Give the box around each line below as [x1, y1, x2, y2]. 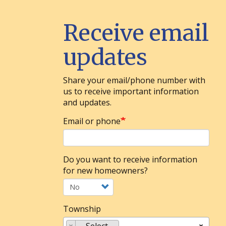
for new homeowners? [63, 164, 148, 176]
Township [63, 203, 101, 214]
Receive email [63, 19, 209, 47]
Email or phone [63, 115, 121, 127]
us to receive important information [63, 85, 199, 97]
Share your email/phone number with [63, 74, 205, 86]
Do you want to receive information [63, 153, 197, 165]
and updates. [63, 96, 111, 108]
